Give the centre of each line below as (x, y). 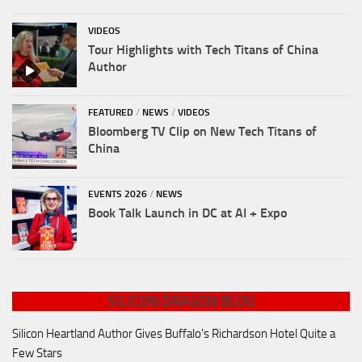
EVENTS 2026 (118, 194)
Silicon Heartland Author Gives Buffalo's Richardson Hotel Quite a (174, 334)
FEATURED (111, 113)
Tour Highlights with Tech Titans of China (203, 50)
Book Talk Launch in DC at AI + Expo (187, 213)
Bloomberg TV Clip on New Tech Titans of (202, 132)
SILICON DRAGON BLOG (181, 302)
